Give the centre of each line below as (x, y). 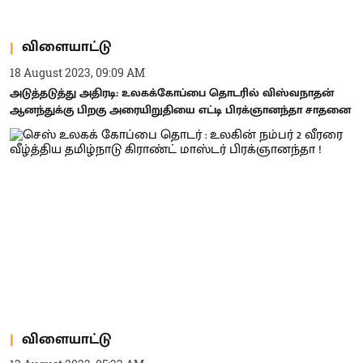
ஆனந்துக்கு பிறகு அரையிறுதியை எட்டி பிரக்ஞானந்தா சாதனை (180, 109)
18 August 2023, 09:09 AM (77, 72)
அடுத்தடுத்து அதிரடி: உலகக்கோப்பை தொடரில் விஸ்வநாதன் (172, 92)
